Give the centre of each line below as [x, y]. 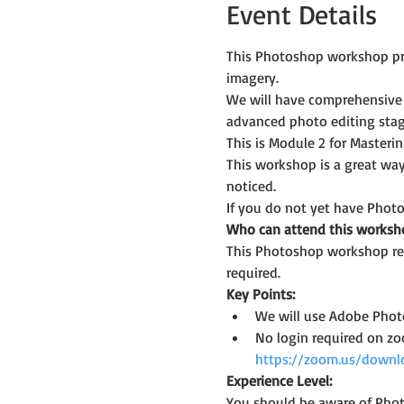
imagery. [252, 77]
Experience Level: [279, 380]
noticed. [251, 185]
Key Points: [260, 294]
